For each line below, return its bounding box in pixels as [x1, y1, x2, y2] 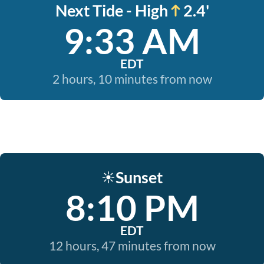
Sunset [115, 167, 163, 187]
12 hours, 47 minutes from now [48, 238, 216, 253]
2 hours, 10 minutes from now [52, 71, 212, 86]
